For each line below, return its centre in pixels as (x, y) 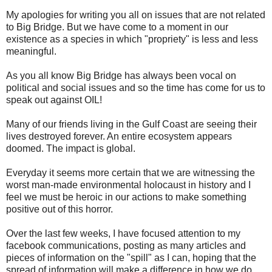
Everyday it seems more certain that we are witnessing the (131, 172)
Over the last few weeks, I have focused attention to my (123, 233)
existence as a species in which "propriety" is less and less (132, 39)
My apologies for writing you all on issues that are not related (136, 15)
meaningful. (31, 51)
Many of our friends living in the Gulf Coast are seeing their (131, 124)
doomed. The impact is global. (71, 148)
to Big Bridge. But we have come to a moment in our (117, 27)
